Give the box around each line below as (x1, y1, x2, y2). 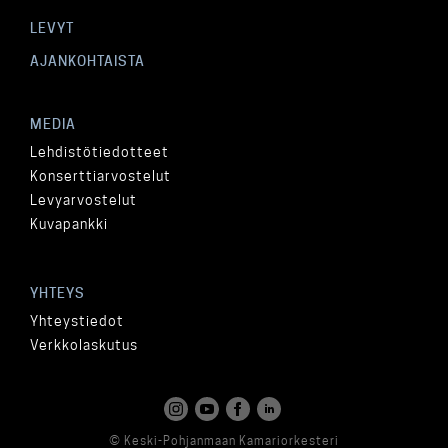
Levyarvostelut (30, 192, 137, 208)
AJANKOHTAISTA (30, 53, 145, 69)
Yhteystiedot (30, 313, 124, 329)
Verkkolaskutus (30, 337, 138, 353)
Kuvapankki (30, 216, 108, 232)
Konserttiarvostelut (30, 168, 171, 184)
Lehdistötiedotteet (30, 144, 169, 160)
